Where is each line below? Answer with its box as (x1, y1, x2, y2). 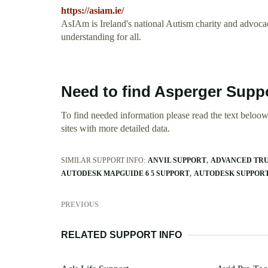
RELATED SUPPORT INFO (61, 230, 182, 240)
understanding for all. (61, 32, 141, 42)
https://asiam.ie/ (61, 5, 124, 16)
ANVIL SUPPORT (148, 156, 206, 165)
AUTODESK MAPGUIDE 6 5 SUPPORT (61, 169, 190, 178)
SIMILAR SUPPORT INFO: (61, 156, 145, 165)
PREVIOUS (61, 200, 99, 209)
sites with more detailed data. (61, 123, 170, 134)
